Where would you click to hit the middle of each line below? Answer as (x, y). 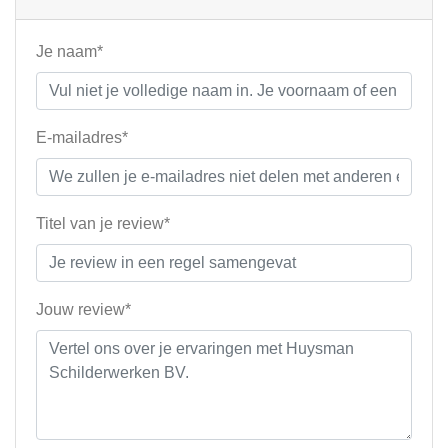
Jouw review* (83, 310)
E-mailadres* (82, 138)
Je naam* (69, 52)
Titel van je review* (103, 224)
